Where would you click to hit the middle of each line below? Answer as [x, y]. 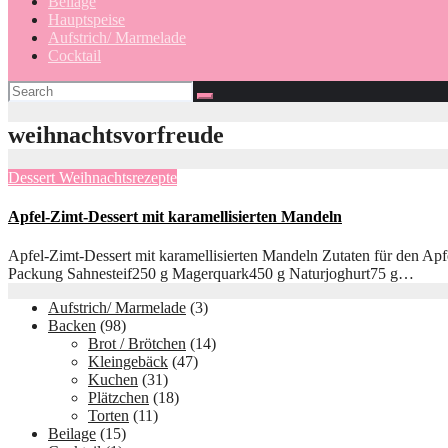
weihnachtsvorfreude [116, 134]
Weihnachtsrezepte [118, 177]
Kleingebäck [128, 362]
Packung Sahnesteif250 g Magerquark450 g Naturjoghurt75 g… [211, 274]
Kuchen [113, 380]
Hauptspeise [86, 19]
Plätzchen [118, 398]
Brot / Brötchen [137, 344]
